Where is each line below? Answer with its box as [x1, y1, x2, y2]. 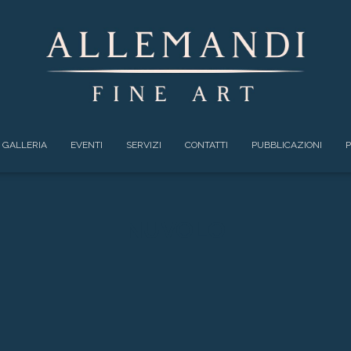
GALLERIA [2, 139, 47, 150]
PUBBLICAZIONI [251, 139, 322, 150]
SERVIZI [125, 139, 161, 150]
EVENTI [70, 139, 103, 150]
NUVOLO [125, 216, 226, 244]
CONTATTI [184, 139, 228, 150]
